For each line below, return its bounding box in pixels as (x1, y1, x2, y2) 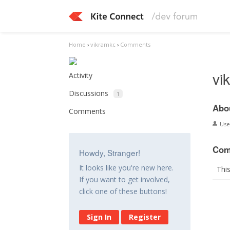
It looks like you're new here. (79, 163, 174, 172)
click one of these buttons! (79, 186, 167, 196)
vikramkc (90, 41, 116, 48)
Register (129, 212, 161, 222)
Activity (69, 70, 93, 80)
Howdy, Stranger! (79, 147, 141, 158)
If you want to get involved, (79, 175, 170, 184)
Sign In (87, 212, 112, 222)
